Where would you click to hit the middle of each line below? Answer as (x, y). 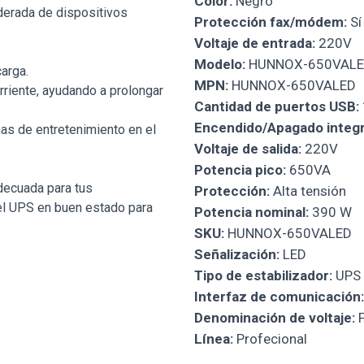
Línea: (214, 338)
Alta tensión (308, 191)
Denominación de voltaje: (275, 317)
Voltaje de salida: (248, 148)
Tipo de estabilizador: (263, 275)
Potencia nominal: (251, 212)
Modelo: (220, 64)
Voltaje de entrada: (255, 43)
